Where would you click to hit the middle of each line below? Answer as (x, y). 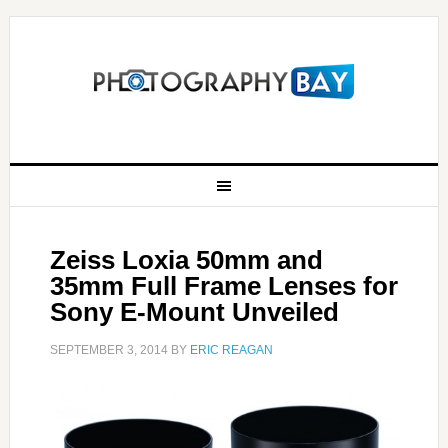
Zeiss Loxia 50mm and (186, 260)
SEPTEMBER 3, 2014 (108, 350)
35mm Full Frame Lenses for (223, 286)
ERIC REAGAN (231, 350)
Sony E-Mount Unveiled (194, 312)
